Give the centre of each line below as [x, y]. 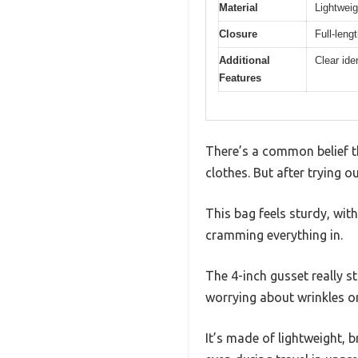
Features [240, 78]
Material [239, 8]
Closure [238, 34]
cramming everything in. [274, 235]
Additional [245, 61]
